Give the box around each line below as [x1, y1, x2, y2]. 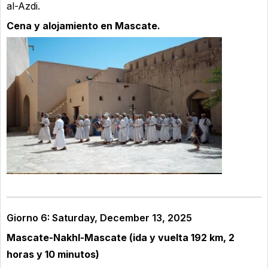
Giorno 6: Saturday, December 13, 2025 [7, 211, 192, 224]
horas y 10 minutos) [7, 248, 99, 260]
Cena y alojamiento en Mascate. [7, 20, 160, 32]
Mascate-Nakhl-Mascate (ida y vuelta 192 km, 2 [7, 231, 234, 243]
